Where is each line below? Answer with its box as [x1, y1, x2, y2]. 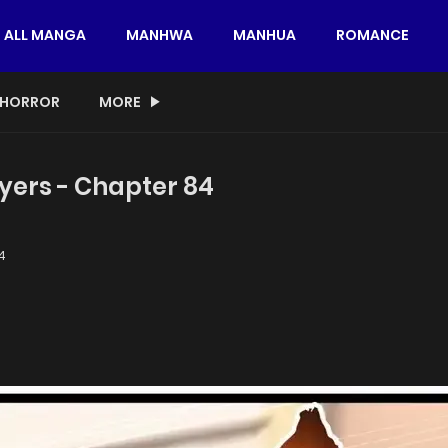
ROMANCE [336, 25, 409, 46]
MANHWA [126, 25, 193, 46]
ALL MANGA [4, 25, 86, 46]
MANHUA [233, 25, 296, 46]
